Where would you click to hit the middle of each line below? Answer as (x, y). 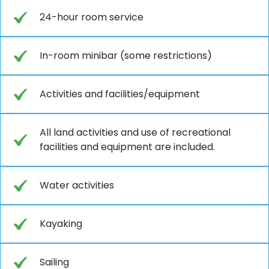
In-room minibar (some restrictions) (126, 55)
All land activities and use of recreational (135, 132)
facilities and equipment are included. (127, 147)
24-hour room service (92, 17)
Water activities (77, 185)
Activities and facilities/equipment (120, 94)
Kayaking (61, 223)
